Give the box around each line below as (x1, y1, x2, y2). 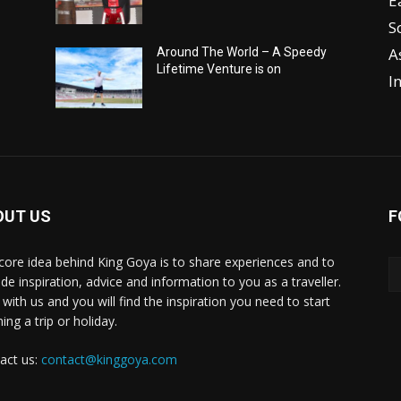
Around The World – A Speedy (157, 44, 328, 59)
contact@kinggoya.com (41, 350, 177, 368)
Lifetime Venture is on (157, 61, 282, 76)
